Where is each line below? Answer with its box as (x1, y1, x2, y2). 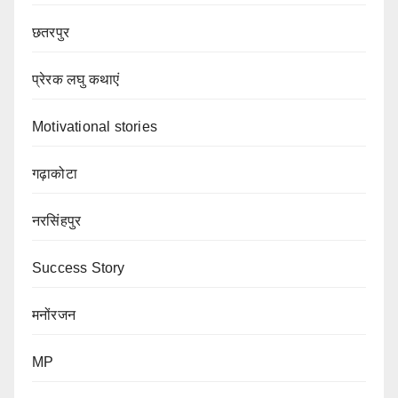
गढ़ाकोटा (32, 166, 77, 182)
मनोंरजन (32, 307, 76, 323)
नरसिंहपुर (32, 213, 82, 229)
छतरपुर (32, 25, 69, 41)
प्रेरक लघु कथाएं (32, 72, 120, 88)
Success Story (32, 260, 125, 276)
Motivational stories (32, 119, 157, 135)
